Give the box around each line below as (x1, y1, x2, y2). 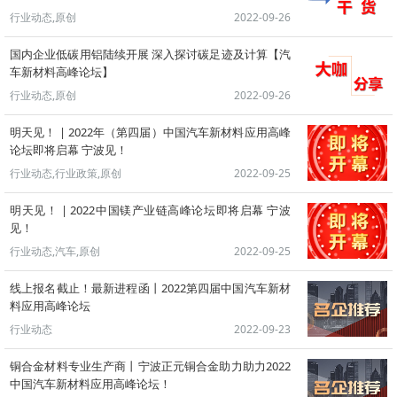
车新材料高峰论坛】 (10, 64, 113, 80)
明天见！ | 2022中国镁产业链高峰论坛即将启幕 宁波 (10, 202, 291, 218)
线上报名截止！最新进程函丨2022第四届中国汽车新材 (10, 280, 291, 296)
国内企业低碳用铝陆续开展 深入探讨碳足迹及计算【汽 (10, 46, 291, 62)
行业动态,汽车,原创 (10, 244, 100, 259)
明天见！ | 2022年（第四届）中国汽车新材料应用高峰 (10, 124, 291, 140)
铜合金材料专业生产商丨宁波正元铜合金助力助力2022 (10, 358, 291, 374)
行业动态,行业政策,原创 (10, 166, 121, 181)
